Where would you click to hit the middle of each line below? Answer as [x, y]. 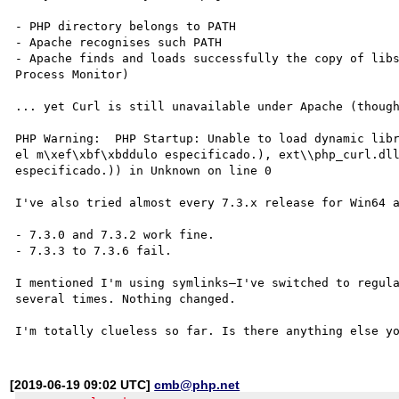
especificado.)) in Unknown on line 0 [144, 170]
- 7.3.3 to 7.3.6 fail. [94, 250]
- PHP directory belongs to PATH [126, 26]
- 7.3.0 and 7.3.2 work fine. [115, 234]
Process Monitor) [73, 74]
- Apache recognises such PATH [119, 42]
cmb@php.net [197, 384]
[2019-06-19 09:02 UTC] [82, 384]
